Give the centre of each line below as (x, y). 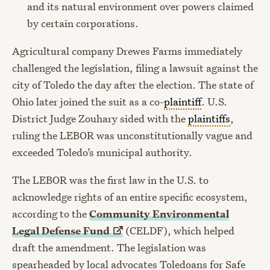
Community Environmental (159, 213)
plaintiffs (209, 118)
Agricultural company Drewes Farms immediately (127, 51)
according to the (51, 213)
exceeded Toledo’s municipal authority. (102, 152)
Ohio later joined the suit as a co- (88, 101)
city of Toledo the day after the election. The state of (133, 84)
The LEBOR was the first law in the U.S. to (110, 180)
